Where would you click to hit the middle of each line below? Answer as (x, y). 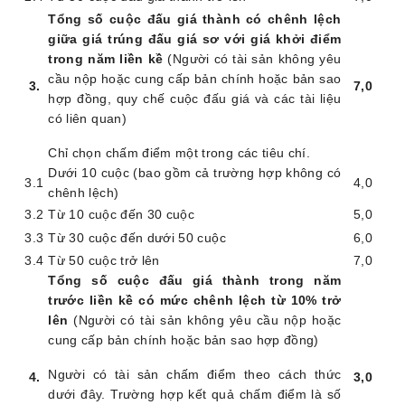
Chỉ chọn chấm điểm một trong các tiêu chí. (179, 153)
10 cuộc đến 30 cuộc (132, 215)
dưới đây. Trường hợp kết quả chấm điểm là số (195, 395)
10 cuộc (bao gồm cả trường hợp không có (212, 173)
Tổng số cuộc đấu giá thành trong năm (195, 281)
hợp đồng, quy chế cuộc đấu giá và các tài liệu (195, 99)
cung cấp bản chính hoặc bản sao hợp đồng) (184, 340)
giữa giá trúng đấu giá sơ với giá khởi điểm (195, 39)
